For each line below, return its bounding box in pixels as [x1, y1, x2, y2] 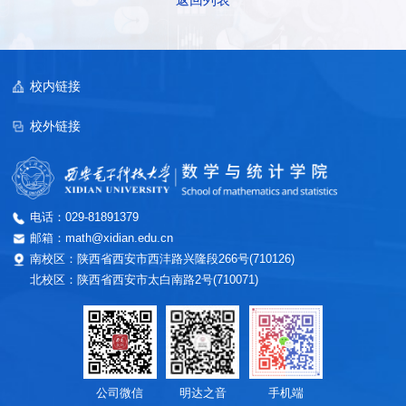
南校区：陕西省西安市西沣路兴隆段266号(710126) [30, 252, 295, 266]
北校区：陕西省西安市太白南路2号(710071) [30, 273, 259, 286]
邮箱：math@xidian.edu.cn [30, 231, 174, 245]
